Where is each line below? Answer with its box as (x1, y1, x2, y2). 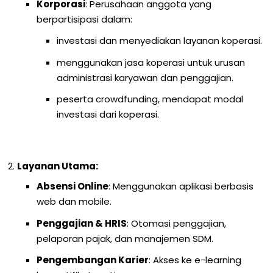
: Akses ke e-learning (149, 253, 242, 267)
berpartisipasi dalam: (37, 12, 133, 26)
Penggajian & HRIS (37, 216, 127, 230)
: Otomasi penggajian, (127, 216, 227, 230)
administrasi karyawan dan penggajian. (56, 71, 233, 84)
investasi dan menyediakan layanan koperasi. (56, 34, 262, 48)
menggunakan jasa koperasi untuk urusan (56, 55, 245, 69)
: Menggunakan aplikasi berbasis (108, 180, 254, 193)
